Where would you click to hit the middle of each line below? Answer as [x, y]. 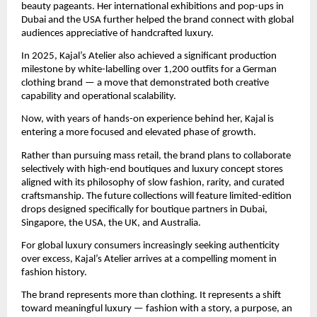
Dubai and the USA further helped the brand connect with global [157, 20]
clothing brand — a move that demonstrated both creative [145, 83]
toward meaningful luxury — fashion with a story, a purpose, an [157, 309]
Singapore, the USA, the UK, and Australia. [111, 223]
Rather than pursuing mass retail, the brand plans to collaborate [156, 156]
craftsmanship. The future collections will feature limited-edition [156, 196]
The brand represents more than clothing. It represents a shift [151, 296]
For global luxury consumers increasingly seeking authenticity [150, 246]
